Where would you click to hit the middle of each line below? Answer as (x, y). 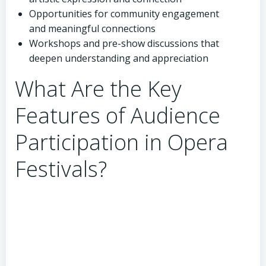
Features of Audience (118, 115)
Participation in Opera (121, 142)
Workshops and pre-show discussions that (124, 43)
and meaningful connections (92, 28)
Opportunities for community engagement (124, 14)
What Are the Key (98, 89)
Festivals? (61, 169)
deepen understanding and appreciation (119, 58)
